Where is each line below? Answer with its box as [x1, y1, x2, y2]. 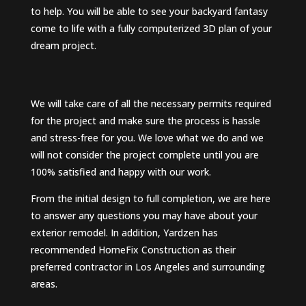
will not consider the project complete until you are [30, 148, 259, 162]
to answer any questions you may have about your [30, 209, 258, 223]
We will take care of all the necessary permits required [30, 97, 271, 111]
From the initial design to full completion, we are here [30, 192, 270, 206]
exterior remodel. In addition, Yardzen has [30, 226, 218, 240]
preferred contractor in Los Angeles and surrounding [30, 260, 265, 274]
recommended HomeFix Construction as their [30, 243, 236, 257]
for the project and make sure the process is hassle [30, 114, 260, 128]
